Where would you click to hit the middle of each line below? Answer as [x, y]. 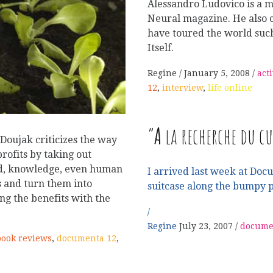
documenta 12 [87, 239]
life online [230, 88]
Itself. [161, 48]
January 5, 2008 [217, 73]
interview [183, 88]
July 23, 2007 [206, 226]
